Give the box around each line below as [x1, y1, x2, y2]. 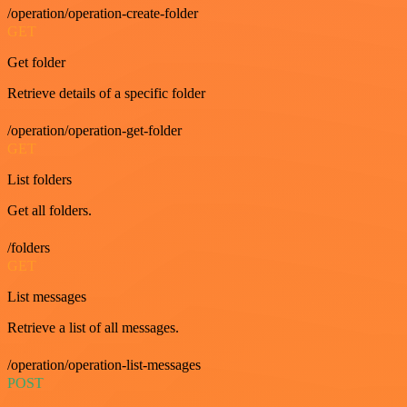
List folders [7, 172, 72, 188]
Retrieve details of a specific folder [7, 85, 205, 102]
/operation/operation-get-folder [7, 123, 182, 139]
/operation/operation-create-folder [7, 5, 198, 22]
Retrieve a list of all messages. [7, 320, 179, 336]
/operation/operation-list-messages [7, 357, 201, 373]
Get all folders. [7, 203, 92, 219]
